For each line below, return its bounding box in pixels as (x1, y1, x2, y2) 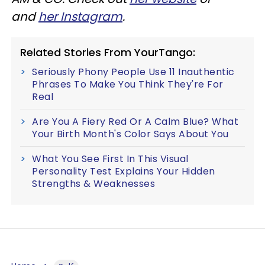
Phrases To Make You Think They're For (32, 77, 224, 91)
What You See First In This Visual (32, 151, 189, 166)
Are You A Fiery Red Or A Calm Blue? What (32, 114, 238, 128)
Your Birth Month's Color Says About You (32, 127, 229, 141)
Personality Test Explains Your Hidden (32, 164, 215, 178)
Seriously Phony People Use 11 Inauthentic (32, 64, 235, 79)
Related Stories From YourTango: (20, 44, 195, 60)
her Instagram (38, 8, 122, 25)
